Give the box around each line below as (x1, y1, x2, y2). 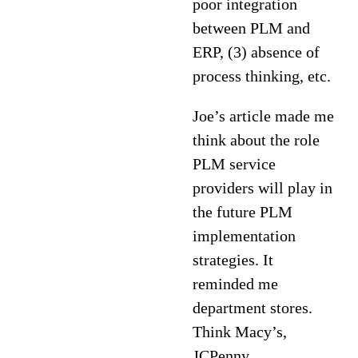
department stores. (193, 299, 313, 316)
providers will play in (193, 179, 333, 197)
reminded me (193, 275, 279, 292)
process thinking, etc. (193, 67, 332, 85)
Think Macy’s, (193, 323, 288, 340)
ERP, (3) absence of (193, 43, 320, 61)
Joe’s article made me (193, 107, 335, 125)
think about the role (193, 131, 320, 149)
